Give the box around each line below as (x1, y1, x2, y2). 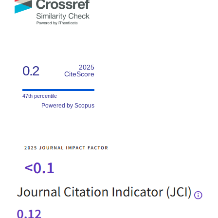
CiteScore (64, 70, 94, 78)
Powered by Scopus (41, 102, 94, 109)
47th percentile (22, 93, 57, 99)
